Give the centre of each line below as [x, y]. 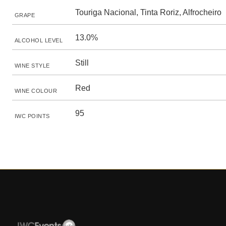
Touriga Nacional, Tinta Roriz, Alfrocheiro [148, 12]
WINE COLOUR [36, 91]
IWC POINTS [32, 116]
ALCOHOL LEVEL [39, 40]
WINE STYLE [32, 66]
